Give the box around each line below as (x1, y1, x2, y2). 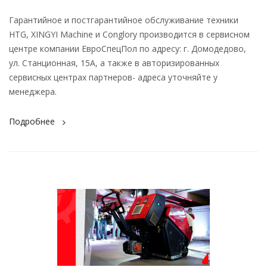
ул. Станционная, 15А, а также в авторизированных (9, 57, 219, 69)
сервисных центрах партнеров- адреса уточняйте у (9, 71, 218, 83)
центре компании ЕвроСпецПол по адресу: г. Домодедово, (9, 42, 246, 54)
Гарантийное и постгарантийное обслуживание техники (9, 14, 238, 26)
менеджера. (9, 85, 57, 97)
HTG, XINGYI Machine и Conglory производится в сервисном (9, 28, 250, 40)
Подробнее (9, 115, 55, 127)
